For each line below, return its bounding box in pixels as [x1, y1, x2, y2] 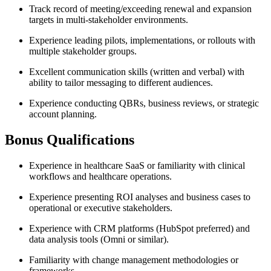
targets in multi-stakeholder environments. [29, 15, 188, 25]
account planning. [29, 109, 97, 120]
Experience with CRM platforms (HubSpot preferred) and [29, 223, 250, 234]
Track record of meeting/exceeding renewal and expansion [29, 4, 252, 15]
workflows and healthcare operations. [29, 171, 172, 182]
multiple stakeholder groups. [29, 46, 137, 57]
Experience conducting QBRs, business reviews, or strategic [29, 98, 259, 109]
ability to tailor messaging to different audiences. [29, 77, 213, 88]
